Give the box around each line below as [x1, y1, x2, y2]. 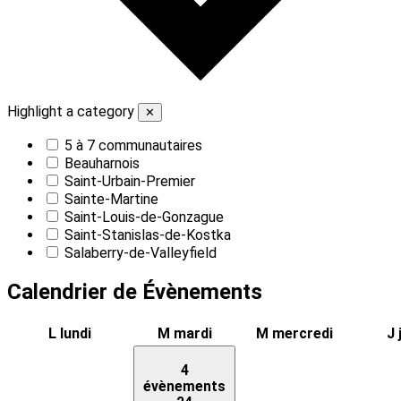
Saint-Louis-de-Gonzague [64, 209, 224, 226]
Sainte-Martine [64, 191, 158, 209]
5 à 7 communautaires [64, 137, 202, 155]
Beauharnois [64, 155, 140, 173]
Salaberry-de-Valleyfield [64, 244, 217, 262]
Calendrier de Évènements [7, 279, 262, 305]
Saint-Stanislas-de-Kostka [64, 226, 231, 244]
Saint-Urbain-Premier [64, 173, 195, 191]
